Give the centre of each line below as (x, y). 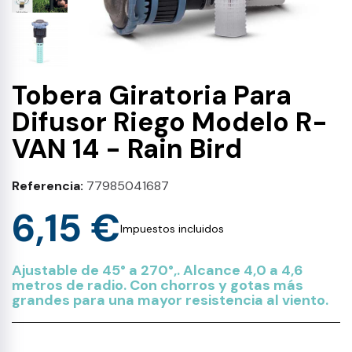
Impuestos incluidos (172, 229)
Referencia (46, 186)
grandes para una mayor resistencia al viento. (170, 300)
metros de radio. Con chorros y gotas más (158, 285)
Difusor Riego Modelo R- (170, 122)
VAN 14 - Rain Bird (127, 149)
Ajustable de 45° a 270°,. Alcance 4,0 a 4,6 (158, 270)
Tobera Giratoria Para (152, 95)
